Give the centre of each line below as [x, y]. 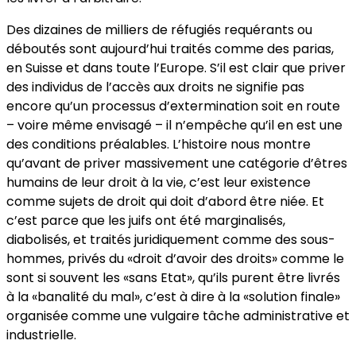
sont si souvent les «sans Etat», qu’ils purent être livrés [173, 277]
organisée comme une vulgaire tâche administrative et [178, 315]
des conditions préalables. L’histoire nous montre [159, 144]
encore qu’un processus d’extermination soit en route [173, 106]
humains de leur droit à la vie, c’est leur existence [159, 182]
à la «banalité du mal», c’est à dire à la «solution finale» [173, 296]
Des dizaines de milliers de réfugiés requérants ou [159, 29]
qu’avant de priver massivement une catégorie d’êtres [177, 163]
